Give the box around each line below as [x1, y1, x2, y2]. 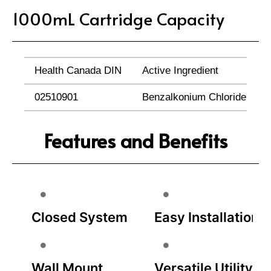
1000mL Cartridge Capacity [12, 6, 224, 30]
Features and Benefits [44, 126, 227, 154]
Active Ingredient [142, 65, 218, 77]
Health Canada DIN [34, 65, 122, 77]
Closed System [31, 209, 128, 225]
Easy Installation [154, 209, 259, 225]
